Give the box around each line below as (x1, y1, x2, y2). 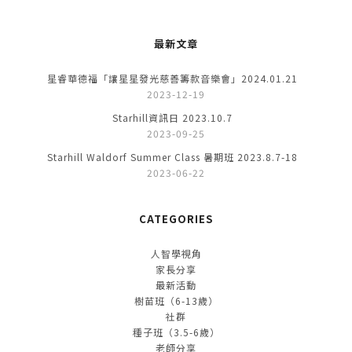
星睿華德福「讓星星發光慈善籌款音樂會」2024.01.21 (46, 71, 298, 85)
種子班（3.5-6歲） (132, 324, 220, 339)
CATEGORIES (139, 211, 213, 226)
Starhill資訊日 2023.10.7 (112, 110, 233, 124)
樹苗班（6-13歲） (134, 293, 218, 307)
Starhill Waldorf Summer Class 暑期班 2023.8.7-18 (46, 149, 298, 163)
